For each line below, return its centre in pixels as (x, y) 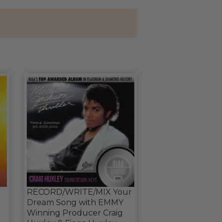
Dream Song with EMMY (75, 202)
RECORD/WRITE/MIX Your (79, 192)
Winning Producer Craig (75, 213)
